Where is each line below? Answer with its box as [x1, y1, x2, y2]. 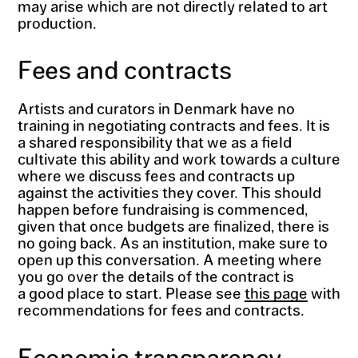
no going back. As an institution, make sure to [17, 233, 328, 252]
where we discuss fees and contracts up [17, 166, 295, 185]
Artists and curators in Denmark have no [17, 99, 295, 117]
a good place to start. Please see [17, 284, 245, 302]
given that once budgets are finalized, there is [17, 217, 329, 235]
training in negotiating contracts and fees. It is [17, 116, 330, 134]
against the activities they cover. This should [17, 183, 321, 201]
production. [17, 13, 97, 31]
